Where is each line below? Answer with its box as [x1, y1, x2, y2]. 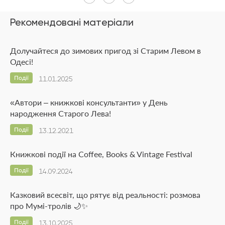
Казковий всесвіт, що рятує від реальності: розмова [10, 189, 200, 199]
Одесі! [10, 56, 33, 66]
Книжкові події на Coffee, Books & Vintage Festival [10, 149, 192, 159]
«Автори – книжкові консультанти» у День [10, 97, 168, 107]
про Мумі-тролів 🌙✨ [10, 200, 88, 210]
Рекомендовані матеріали [10, 16, 134, 28]
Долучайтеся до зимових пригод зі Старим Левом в [10, 45, 201, 55]
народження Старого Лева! [10, 108, 111, 118]
